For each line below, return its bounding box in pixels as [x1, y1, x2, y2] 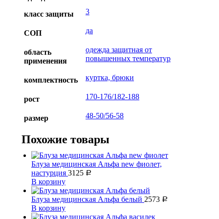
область [24, 47, 51, 56]
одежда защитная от [86, 45, 152, 54]
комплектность [24, 75, 78, 84]
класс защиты [24, 9, 74, 18]
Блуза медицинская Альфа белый [31, 195, 144, 203]
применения [24, 56, 67, 65]
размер [24, 113, 48, 122]
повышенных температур [86, 54, 171, 63]
